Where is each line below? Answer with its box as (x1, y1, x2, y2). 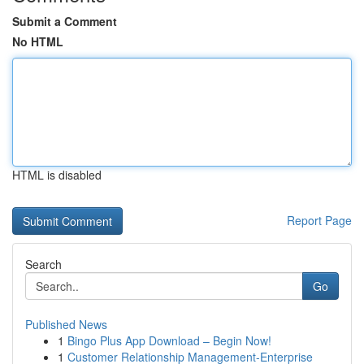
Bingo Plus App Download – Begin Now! (67, 332, 271, 349)
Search (25, 256, 62, 272)
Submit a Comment (12, 13, 117, 29)
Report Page (287, 212, 352, 228)
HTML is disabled (12, 167, 102, 183)
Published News (25, 316, 107, 332)
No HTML (12, 33, 63, 50)
